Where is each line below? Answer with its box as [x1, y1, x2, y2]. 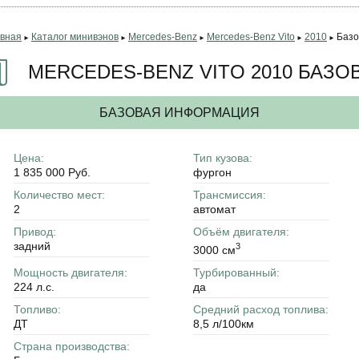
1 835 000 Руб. [14, 166, 91, 179]
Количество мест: [14, 188, 105, 201]
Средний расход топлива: [193, 302, 329, 316]
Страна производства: [14, 339, 130, 353]
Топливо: [14, 302, 61, 316]
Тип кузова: [193, 151, 252, 164]
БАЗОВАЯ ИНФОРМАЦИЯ [99, 106, 260, 119]
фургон [193, 166, 232, 179]
